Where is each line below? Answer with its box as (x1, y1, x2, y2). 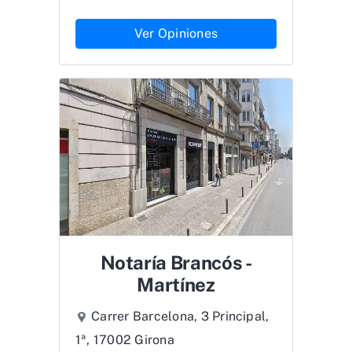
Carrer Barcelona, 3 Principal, (91, 308, 269, 324)
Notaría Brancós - (100, 251, 252, 273)
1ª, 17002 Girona (75, 332, 174, 347)
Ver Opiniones (134, 25, 218, 41)
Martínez (137, 273, 215, 295)
